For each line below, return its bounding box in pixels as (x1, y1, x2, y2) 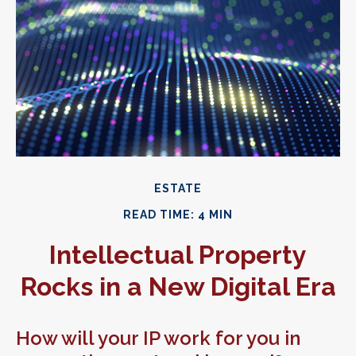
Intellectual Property (49, 240, 307, 269)
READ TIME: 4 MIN (123, 208, 233, 221)
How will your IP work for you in (16, 327, 300, 350)
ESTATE (154, 182, 202, 195)
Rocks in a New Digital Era (20, 272, 336, 301)
